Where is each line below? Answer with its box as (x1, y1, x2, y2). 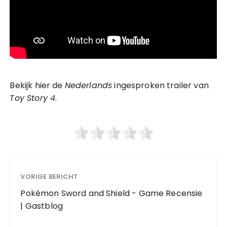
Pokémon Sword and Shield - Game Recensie (20, 187, 203, 200)
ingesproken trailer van (112, 80, 209, 92)
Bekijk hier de (10, 80, 65, 92)
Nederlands (64, 80, 112, 92)
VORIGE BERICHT (20, 172, 79, 182)
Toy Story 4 (10, 92, 56, 104)
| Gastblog (20, 200, 63, 212)
